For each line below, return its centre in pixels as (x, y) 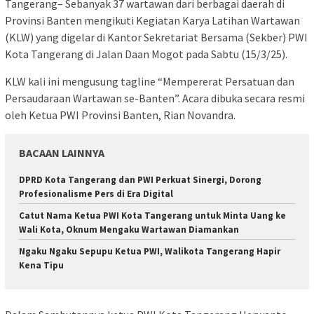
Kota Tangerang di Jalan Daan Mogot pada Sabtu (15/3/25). (146, 54)
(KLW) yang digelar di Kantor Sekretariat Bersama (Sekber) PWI (156, 37)
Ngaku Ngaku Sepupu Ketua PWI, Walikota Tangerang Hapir (150, 251)
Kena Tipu (41, 265)
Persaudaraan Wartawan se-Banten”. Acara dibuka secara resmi (155, 98)
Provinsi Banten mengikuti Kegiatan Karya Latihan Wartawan (152, 20)
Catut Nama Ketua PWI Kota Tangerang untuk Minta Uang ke (152, 215)
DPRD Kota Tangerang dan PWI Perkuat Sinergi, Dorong (140, 179)
